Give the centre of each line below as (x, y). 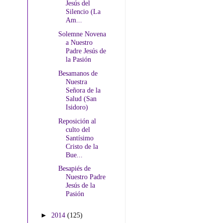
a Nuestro (79, 43)
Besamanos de (78, 73)
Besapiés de (74, 168)
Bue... (74, 155)
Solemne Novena (82, 34)
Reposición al (77, 121)
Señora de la (83, 90)
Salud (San (81, 98)
